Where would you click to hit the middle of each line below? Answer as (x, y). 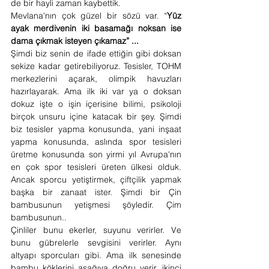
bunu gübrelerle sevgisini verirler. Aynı (96, 243)
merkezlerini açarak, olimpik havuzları (96, 79)
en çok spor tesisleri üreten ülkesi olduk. (96, 167)
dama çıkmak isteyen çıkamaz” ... (76, 41)
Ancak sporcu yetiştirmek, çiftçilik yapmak (96, 180)
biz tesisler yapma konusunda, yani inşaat (96, 129)
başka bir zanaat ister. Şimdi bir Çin (96, 192)
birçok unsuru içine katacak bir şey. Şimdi (96, 116)
